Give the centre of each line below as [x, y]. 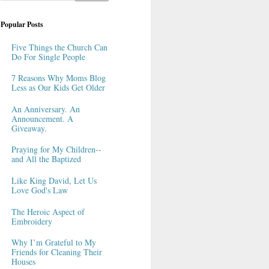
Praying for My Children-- [56, 150]
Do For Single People [48, 56]
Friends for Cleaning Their [56, 252]
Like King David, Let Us [54, 180]
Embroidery [32, 221]
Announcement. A [42, 118]
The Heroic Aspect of [48, 211]
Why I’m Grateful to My [53, 243]
